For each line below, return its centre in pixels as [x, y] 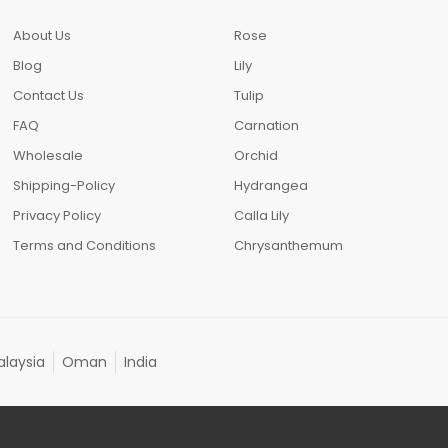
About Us [42, 35]
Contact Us [49, 95]
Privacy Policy [57, 215]
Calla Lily [261, 215]
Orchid [255, 155]
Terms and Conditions [85, 245]
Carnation [266, 125]
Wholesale [48, 155]
